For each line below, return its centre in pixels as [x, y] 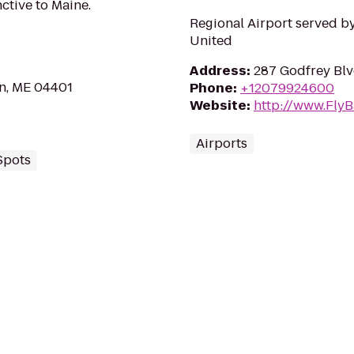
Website [218, 105]
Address [218, 71]
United [211, 41]
